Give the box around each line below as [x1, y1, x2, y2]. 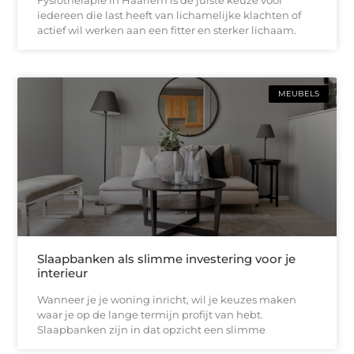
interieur [37, 265, 88, 281]
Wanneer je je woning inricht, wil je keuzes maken [37, 293, 297, 307]
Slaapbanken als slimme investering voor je [37, 251, 296, 267]
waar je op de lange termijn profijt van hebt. [37, 308, 264, 322]
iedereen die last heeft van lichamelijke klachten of [37, 8, 302, 21]
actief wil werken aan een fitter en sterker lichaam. [37, 23, 297, 36]
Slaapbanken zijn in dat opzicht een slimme [37, 323, 266, 337]
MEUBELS [277, 88, 319, 99]
